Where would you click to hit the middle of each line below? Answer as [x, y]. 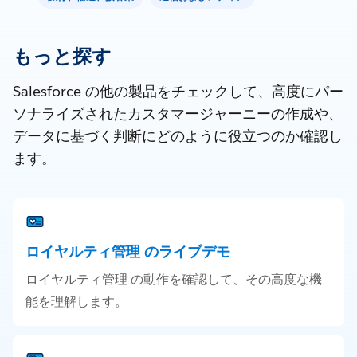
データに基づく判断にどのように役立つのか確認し [178, 136]
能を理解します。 [76, 302]
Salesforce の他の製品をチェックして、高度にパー [178, 92]
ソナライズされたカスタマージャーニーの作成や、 [178, 114]
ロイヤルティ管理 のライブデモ [128, 252]
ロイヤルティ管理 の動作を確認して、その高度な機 [174, 280]
